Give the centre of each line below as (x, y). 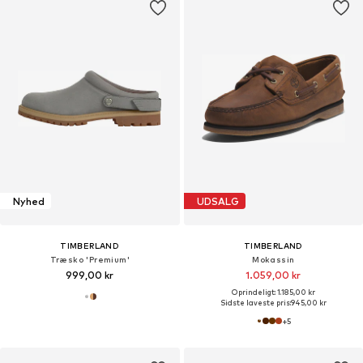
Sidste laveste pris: (255, 303)
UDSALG (218, 201)
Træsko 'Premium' (90, 260)
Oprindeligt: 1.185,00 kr (273, 293)
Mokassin (273, 260)
